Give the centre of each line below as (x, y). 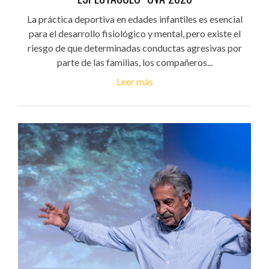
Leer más (134, 82)
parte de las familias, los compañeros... (134, 62)
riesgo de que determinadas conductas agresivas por (134, 48)
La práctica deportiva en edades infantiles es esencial (134, 19)
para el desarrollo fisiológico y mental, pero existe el (134, 34)
